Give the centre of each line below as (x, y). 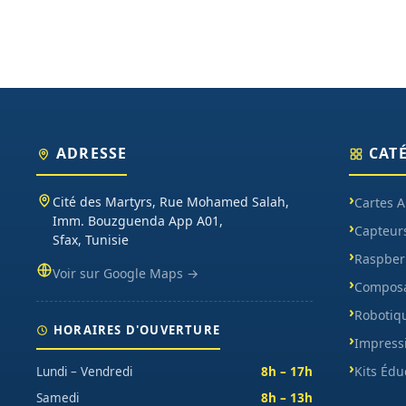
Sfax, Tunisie (91, 240)
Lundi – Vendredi (84, 372)
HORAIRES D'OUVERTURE (137, 330)
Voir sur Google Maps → (126, 274)
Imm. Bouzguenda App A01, (138, 221)
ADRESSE (92, 154)
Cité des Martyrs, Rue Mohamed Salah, (171, 202)
